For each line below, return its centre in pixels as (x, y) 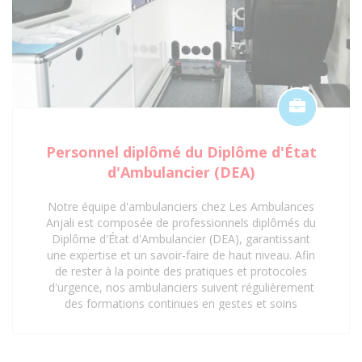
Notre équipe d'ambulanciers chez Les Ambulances (181, 206)
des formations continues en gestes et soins (181, 303)
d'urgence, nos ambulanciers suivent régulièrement (181, 287)
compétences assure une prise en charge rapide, (181, 335)
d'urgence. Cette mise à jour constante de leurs (181, 319)
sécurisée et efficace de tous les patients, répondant (181, 351)
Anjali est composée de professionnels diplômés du (181, 222)
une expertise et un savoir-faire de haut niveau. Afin (181, 255)
